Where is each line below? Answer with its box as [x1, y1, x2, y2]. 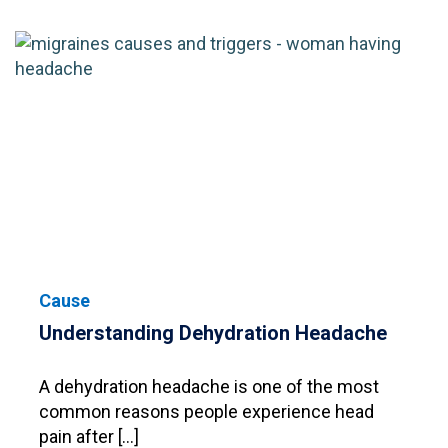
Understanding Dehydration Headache [39, 321, 387, 346]
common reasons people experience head [39, 401, 374, 423]
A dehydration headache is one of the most [39, 376, 379, 398]
